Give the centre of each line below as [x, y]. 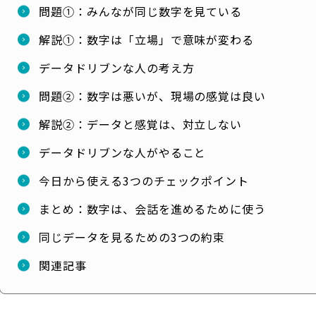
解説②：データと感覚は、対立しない [141, 124]
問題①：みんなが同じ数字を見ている [141, 11]
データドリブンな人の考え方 [117, 67]
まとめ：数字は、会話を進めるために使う [153, 208]
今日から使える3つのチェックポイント [144, 180]
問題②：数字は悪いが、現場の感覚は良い [153, 96]
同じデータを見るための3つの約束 [132, 237]
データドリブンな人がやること [123, 152]
